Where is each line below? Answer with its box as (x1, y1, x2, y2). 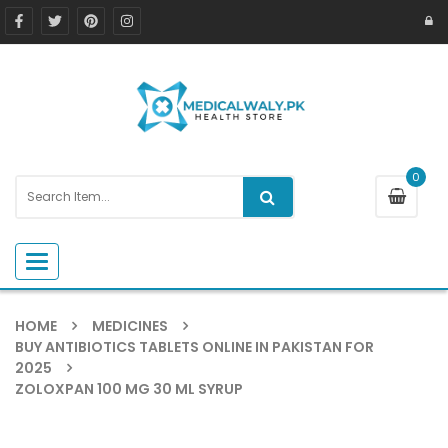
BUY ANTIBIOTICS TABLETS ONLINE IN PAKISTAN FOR (15, 336, 374, 357)
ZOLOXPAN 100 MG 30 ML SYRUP (15, 378, 243, 399)
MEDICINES (92, 315, 168, 336)
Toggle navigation (36, 251, 154, 271)
